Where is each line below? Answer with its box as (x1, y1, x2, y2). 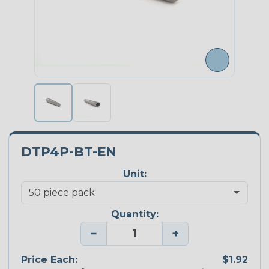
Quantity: (110, 208, 159, 220)
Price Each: (21, 253, 77, 265)
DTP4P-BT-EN (21, 144, 116, 160)
